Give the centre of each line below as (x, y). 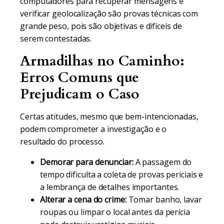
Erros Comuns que (80, 77)
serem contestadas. (56, 38)
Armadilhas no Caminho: (102, 61)
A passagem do (162, 162)
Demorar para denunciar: (87, 162)
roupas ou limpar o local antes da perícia (115, 212)
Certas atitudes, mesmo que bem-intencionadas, (109, 116)
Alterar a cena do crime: (83, 199)
